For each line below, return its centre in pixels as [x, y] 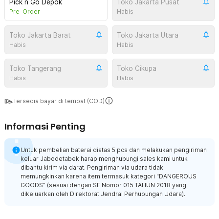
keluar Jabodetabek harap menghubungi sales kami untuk [104, 159]
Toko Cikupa [136, 68]
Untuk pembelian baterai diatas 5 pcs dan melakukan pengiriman [114, 150]
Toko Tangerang [35, 68]
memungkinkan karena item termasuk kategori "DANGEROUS [109, 176]
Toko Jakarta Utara [147, 35]
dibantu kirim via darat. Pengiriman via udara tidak [92, 167]
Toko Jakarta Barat [40, 35]
